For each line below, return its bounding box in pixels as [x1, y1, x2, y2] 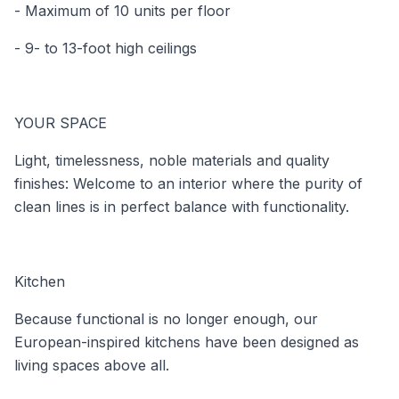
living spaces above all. [14, 355, 169, 374]
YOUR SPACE [14, 113, 107, 132]
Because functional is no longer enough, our [14, 309, 318, 328]
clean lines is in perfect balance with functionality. [14, 197, 349, 216]
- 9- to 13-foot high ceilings [14, 38, 197, 57]
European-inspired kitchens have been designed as [14, 332, 359, 351]
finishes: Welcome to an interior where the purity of [14, 174, 362, 192]
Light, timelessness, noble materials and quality [14, 151, 330, 169]
